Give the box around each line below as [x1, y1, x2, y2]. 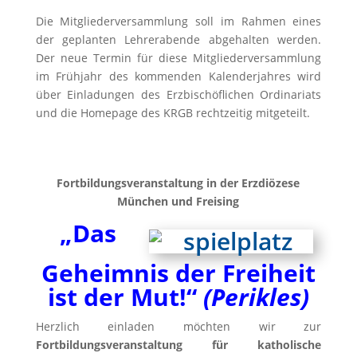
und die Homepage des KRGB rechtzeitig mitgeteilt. [35, 105, 310, 120]
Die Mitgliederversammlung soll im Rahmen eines [35, 14, 322, 29]
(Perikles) [202, 280, 309, 313]
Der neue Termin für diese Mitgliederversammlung [35, 50, 322, 65]
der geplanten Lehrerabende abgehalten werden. [35, 32, 322, 47]
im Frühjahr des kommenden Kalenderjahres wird [35, 69, 322, 84]
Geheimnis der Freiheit [41, 257, 316, 289]
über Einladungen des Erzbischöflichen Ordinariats [35, 87, 322, 102]
